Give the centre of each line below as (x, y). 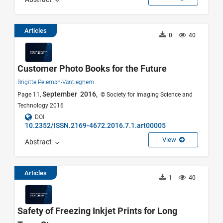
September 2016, (71, 94)
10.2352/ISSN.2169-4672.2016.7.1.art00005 (95, 126)
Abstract (40, 142)
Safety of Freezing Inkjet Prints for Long (97, 211)
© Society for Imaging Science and (146, 95)
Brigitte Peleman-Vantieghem (56, 82)
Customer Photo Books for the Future (92, 69)
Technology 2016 (41, 106)
